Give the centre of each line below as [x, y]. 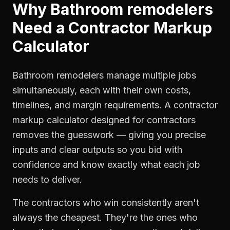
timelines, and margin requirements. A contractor [115, 105]
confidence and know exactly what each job [106, 165]
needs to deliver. [47, 179]
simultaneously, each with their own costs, [102, 90]
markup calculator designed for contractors [104, 120]
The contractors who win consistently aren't [106, 203]
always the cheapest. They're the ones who [105, 217]
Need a [40, 28]
